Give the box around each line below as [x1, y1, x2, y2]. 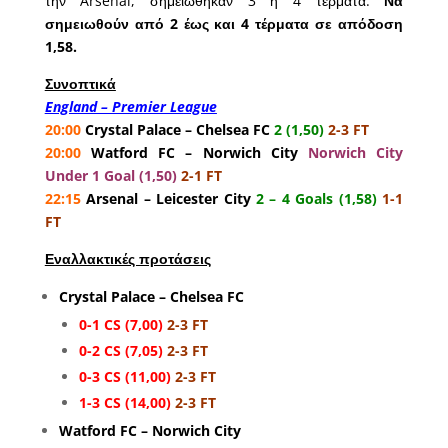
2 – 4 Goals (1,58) [250, 189, 377, 209]
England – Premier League [44, 97, 217, 117]
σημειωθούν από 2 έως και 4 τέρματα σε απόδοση [44, 14, 404, 34]
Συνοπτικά [44, 74, 116, 94]
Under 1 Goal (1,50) [44, 166, 177, 186]
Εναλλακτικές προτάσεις [44, 249, 211, 269]
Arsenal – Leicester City [80, 189, 251, 209]
